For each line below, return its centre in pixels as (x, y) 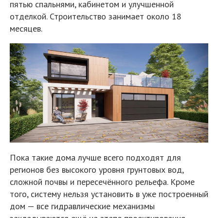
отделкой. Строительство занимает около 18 (96, 16)
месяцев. (26, 28)
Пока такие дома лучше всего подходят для (95, 157)
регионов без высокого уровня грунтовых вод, (97, 170)
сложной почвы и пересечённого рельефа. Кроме (102, 182)
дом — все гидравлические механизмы (82, 206)
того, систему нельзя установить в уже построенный (109, 194)
